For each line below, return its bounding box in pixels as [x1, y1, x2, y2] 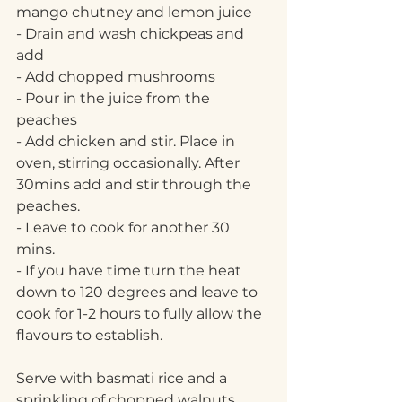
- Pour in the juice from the [16, 90, 214, 108]
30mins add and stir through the [16, 176, 255, 194]
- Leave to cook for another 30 [16, 219, 233, 237]
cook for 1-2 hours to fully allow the [16, 305, 266, 323]
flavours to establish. [16, 327, 162, 345]
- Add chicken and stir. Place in [16, 133, 239, 151]
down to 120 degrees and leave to [16, 284, 261, 301]
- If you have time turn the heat [16, 262, 245, 280]
